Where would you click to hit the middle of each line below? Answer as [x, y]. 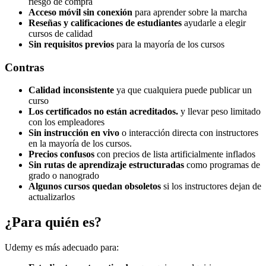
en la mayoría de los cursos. [80, 144]
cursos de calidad [61, 33]
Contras [24, 67]
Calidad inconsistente [71, 90]
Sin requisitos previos [71, 44]
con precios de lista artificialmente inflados [175, 154]
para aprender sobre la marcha [190, 12]
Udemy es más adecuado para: [62, 248]
